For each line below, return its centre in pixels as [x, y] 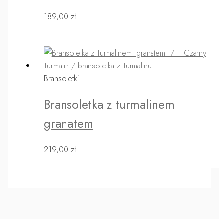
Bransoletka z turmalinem [109, 104]
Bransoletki [61, 78]
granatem [68, 123]
